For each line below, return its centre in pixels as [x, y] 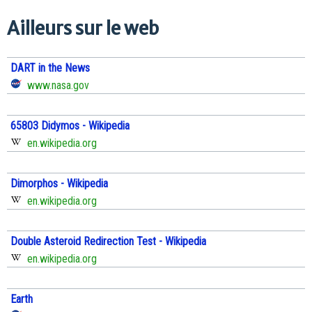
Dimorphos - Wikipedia [59, 184]
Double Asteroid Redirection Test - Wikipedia [108, 242]
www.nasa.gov [55, 86]
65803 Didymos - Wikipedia [70, 126]
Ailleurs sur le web [83, 28]
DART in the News [50, 68]
